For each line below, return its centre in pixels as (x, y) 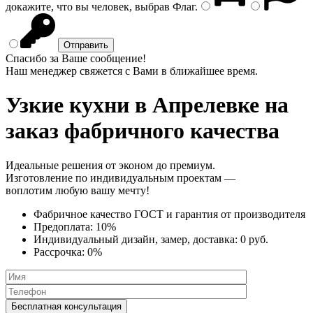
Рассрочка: (60, 252)
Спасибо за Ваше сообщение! (76, 58)
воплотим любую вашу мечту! (78, 190)
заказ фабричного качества (143, 131)
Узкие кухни (67, 105)
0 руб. (254, 239)
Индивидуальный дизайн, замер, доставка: (137, 239)
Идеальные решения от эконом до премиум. (110, 165)
